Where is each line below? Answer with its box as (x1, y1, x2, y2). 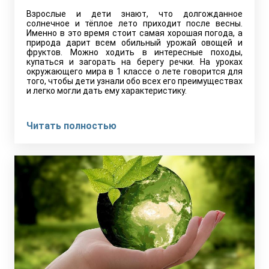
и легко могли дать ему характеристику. (26, 86, 187, 95)
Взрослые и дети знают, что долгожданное (26, 9, 243, 19)
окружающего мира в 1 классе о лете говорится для (26, 67, 243, 76)
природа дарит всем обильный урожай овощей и (26, 38, 243, 47)
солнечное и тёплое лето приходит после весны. (26, 19, 243, 28)
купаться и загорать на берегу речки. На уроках (26, 57, 243, 67)
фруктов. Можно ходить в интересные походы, (26, 47, 243, 57)
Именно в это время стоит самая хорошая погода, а (26, 28, 243, 38)
